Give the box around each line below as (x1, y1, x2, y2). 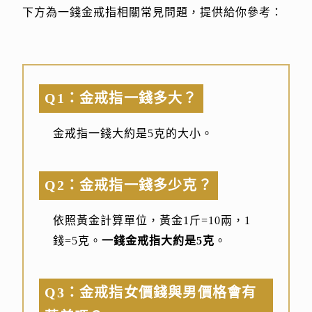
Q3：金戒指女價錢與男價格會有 (45, 285, 257, 301)
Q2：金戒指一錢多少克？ (45, 178, 212, 194)
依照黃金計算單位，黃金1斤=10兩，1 (53, 214, 251, 227)
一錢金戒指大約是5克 (102, 235, 215, 247)
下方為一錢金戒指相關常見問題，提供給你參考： (22, 6, 283, 19)
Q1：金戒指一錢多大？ (45, 91, 198, 107)
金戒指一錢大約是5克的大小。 (53, 127, 214, 140)
